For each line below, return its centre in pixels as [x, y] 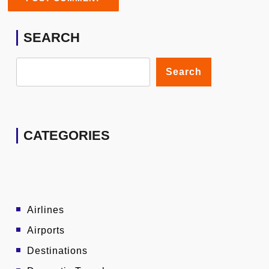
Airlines [46, 210]
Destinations [57, 251]
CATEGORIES [67, 135]
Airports [46, 230]
